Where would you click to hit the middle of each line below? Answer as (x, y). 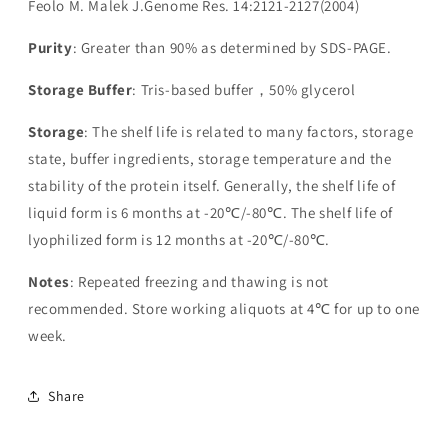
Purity (50, 47)
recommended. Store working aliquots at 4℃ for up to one (224, 308)
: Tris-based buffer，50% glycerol (244, 89)
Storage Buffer (80, 89)
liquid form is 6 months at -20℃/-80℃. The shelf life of (211, 212)
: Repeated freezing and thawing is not (199, 281)
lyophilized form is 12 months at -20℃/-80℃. (179, 239)
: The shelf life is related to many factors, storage (249, 131)
